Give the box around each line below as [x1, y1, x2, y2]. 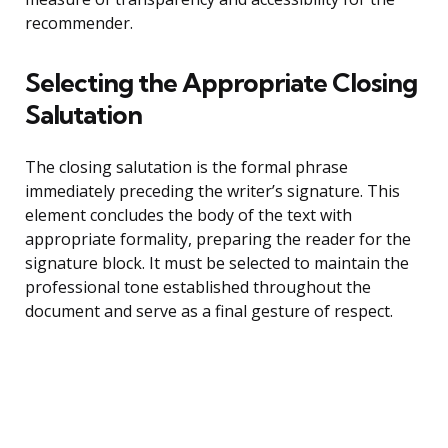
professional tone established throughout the [25, 276, 371, 299]
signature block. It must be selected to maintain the [25, 252, 409, 275]
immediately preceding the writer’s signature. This [25, 180, 400, 203]
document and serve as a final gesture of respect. [25, 300, 393, 323]
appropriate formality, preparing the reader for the [25, 228, 411, 251]
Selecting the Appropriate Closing [25, 66, 417, 100]
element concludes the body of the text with [25, 204, 352, 227]
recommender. [25, 12, 133, 35]
